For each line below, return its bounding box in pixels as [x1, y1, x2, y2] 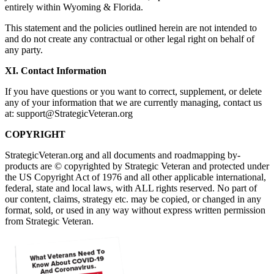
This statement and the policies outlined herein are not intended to [5, 23, 257, 34]
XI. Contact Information [5, 65, 106, 76]
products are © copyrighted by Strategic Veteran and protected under [5, 161, 269, 172]
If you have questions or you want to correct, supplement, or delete [5, 86, 262, 97]
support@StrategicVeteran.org [17, 108, 133, 119]
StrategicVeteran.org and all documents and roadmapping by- [5, 150, 240, 161]
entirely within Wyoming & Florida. [5, 2, 143, 13]
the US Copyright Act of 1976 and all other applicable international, [5, 172, 266, 183]
